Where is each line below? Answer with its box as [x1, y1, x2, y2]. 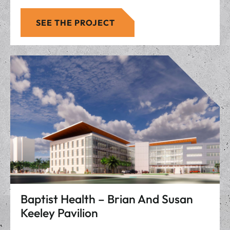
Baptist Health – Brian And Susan [21, 191, 193, 206]
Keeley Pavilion [21, 205, 98, 220]
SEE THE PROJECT [36, 17, 115, 28]
